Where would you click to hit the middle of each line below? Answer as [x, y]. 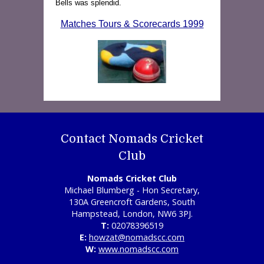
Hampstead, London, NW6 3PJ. [132, 214]
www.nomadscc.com [138, 249]
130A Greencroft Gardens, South [132, 202]
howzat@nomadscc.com [137, 237]
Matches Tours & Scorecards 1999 [132, 24]
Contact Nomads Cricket [132, 139]
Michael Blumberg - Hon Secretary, [132, 190]
